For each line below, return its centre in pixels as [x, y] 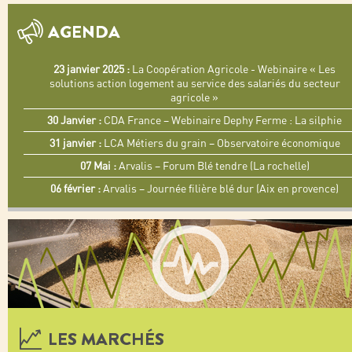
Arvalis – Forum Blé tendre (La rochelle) [213, 166]
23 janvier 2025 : [92, 69]
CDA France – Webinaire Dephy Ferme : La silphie [222, 120]
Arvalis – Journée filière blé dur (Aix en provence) [220, 189]
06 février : [75, 189]
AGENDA [84, 32]
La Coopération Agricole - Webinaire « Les [233, 69]
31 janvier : [75, 143]
